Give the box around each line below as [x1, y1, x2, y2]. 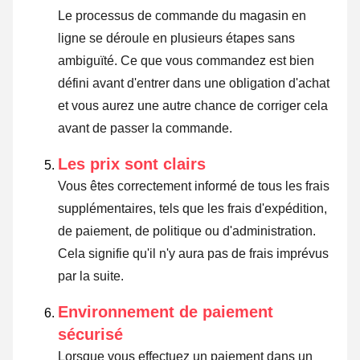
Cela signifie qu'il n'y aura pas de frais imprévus [58, 247, 329, 261]
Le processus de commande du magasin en [58, 9, 306, 23]
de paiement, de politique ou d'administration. [58, 224, 316, 239]
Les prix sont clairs [58, 155, 206, 174]
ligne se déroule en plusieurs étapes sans [58, 31, 295, 46]
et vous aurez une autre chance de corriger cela [58, 99, 328, 113]
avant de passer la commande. [58, 121, 232, 136]
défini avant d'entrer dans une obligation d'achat [58, 76, 329, 91]
